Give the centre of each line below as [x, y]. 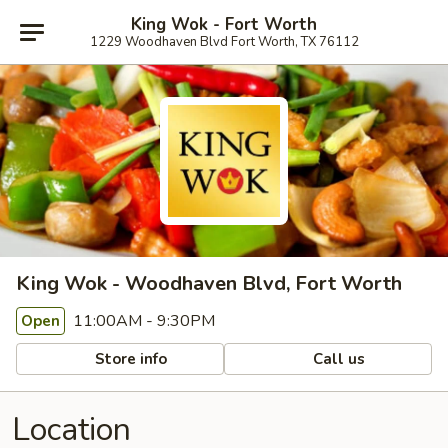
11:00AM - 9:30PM [142, 321]
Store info [129, 358]
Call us [337, 358]
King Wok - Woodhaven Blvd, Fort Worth [209, 283]
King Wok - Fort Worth [224, 24]
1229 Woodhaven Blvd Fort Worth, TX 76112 [224, 41]
